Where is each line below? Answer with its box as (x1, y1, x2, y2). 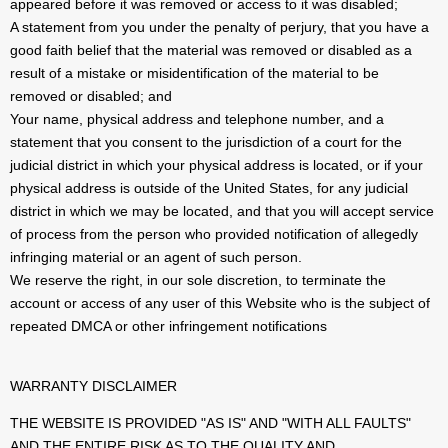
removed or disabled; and (10, 88, 172, 105)
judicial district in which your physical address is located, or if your (10, 157, 423, 174)
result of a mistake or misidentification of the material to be (10, 65, 379, 82)
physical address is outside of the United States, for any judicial (10, 180, 408, 197)
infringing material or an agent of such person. (10, 249, 302, 266)
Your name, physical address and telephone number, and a (10, 111, 384, 128)
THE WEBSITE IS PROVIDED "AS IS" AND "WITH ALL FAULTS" (10, 415, 411, 432)
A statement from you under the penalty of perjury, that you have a (10, 19, 429, 36)
